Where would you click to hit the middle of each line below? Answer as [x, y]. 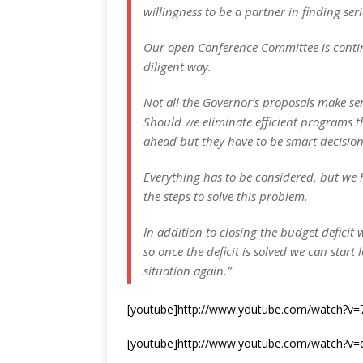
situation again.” [187, 271]
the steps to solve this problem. [226, 196]
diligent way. [177, 66]
